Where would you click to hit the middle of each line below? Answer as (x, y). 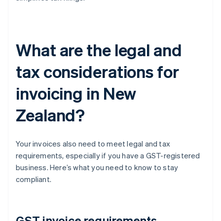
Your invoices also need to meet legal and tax (93, 144)
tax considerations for (97, 72)
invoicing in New (76, 93)
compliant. (34, 179)
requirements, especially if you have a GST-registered (108, 156)
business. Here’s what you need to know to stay (97, 167)
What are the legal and (99, 50)
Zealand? (51, 115)
